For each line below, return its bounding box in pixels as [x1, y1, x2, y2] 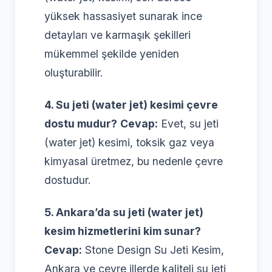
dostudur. [44, 173, 91, 186]
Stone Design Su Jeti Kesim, [82, 243, 224, 256]
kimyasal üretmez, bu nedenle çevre [44, 154, 223, 168]
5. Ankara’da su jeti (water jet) [44, 205, 203, 219]
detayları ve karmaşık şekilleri [44, 28, 191, 41]
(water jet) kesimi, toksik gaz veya [44, 135, 214, 149]
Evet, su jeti [158, 117, 219, 130]
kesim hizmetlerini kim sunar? [44, 224, 201, 237]
